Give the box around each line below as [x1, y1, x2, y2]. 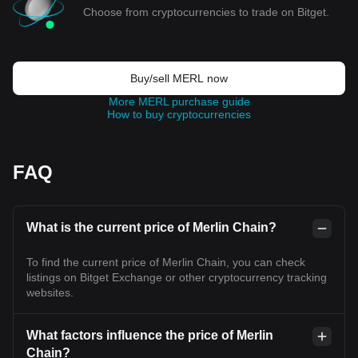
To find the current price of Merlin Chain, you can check [26, 256, 305, 268]
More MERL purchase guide [108, 95, 250, 108]
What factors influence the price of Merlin [26, 328, 273, 342]
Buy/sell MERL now [130, 72, 228, 85]
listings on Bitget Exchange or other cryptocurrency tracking [26, 271, 327, 284]
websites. [26, 286, 74, 299]
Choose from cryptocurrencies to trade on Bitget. [83, 6, 329, 18]
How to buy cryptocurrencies [107, 108, 251, 121]
